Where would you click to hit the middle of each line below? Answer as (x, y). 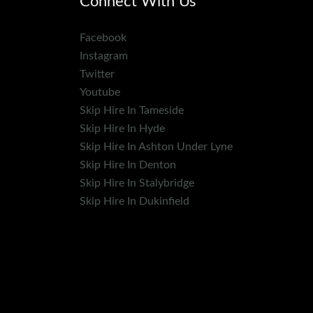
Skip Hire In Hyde (122, 128)
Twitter (97, 74)
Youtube (100, 92)
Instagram (103, 56)
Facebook (103, 37)
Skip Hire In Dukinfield (134, 201)
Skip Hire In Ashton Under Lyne (156, 146)
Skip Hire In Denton (128, 165)
